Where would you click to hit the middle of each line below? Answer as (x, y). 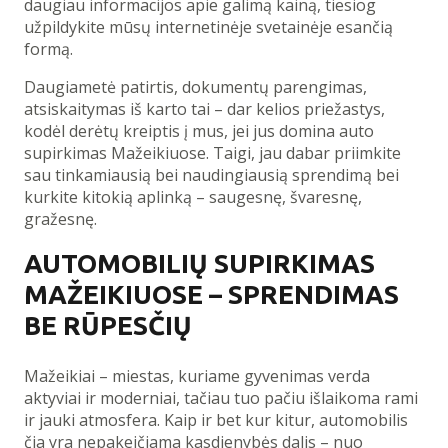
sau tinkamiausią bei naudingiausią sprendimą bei (211, 174)
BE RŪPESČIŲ (108, 326)
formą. (48, 48)
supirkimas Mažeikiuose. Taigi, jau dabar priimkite (212, 152)
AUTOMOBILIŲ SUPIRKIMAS (199, 264)
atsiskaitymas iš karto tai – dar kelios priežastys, (204, 108)
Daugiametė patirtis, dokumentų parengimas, (195, 86)
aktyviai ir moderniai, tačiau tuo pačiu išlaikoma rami (221, 398)
